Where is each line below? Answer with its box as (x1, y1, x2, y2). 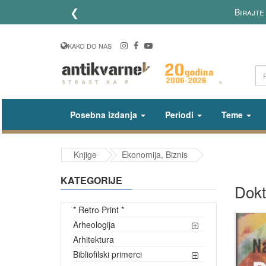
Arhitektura (73, 233, 114, 245)
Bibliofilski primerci (73, 248, 142, 260)
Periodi (165, 108, 194, 121)
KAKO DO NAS (68, 40, 112, 50)
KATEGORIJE (61, 173, 122, 187)
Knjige (74, 148, 97, 160)
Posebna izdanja (70, 108, 137, 121)
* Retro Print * (73, 203, 124, 216)
